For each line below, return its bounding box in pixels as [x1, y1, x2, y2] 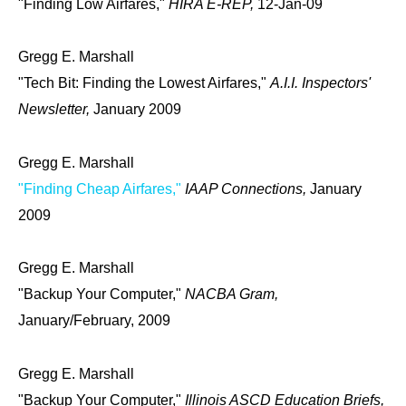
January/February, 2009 [18, 313, 170, 329]
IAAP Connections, [185, 180, 310, 197]
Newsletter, [18, 101, 93, 118]
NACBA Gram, [185, 286, 278, 303]
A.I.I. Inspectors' [270, 75, 371, 92]
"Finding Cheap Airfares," [18, 180, 181, 197]
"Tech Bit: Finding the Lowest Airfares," [18, 75, 270, 92]
